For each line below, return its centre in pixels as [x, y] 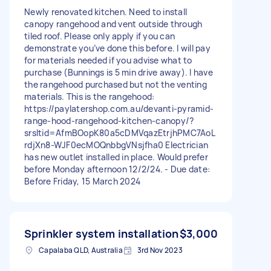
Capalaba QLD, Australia [81, 250]
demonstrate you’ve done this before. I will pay [117, 48]
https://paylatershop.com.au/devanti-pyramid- [119, 108]
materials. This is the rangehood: [90, 96]
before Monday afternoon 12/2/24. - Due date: [117, 169]
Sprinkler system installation [102, 233]
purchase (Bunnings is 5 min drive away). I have [119, 72]
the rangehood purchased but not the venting [116, 84]
